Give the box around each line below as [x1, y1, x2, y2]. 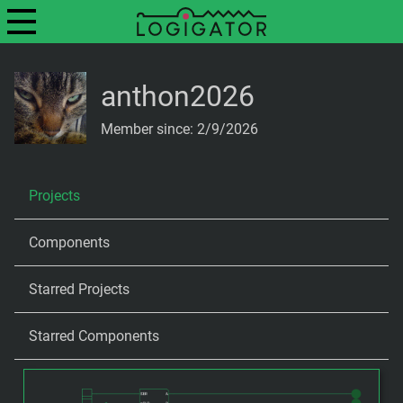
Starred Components [29, 327, 159, 345]
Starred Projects [29, 281, 130, 298]
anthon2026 [101, 78, 255, 113]
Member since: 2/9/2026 [101, 120, 258, 138]
